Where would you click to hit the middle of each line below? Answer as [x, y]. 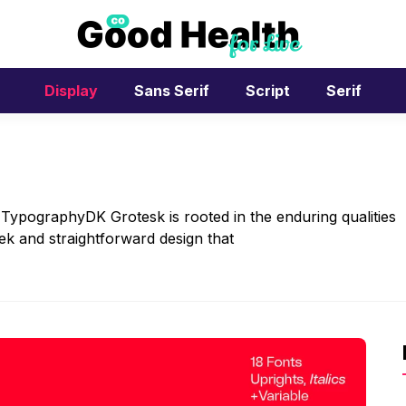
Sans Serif [172, 91]
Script [268, 91]
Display [71, 91]
